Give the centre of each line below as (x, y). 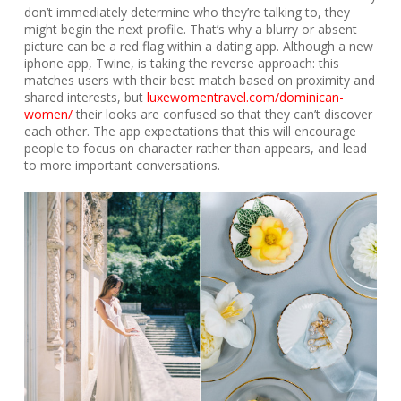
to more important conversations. (122, 165)
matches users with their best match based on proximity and (199, 80)
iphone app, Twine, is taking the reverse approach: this (181, 63)
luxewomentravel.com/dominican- (245, 97)
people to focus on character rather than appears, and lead (195, 148)
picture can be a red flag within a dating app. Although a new (198, 46)
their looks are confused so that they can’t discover (222, 114)
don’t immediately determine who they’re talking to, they (187, 12)
